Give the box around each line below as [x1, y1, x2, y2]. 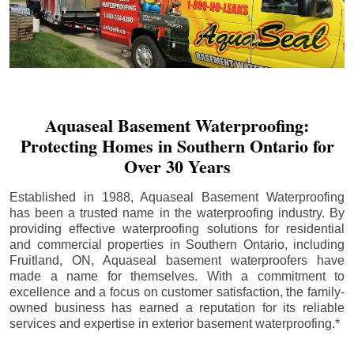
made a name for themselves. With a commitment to [9, 269, 345, 283]
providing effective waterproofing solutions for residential [9, 221, 345, 235]
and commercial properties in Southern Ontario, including [9, 237, 345, 251]
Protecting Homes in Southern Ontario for [20, 132, 334, 159]
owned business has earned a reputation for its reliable [9, 300, 345, 314]
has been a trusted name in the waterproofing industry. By [9, 205, 345, 220]
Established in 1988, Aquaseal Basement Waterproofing [9, 190, 345, 204]
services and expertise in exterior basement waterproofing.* [9, 316, 340, 330]
